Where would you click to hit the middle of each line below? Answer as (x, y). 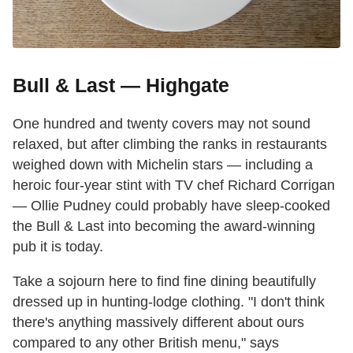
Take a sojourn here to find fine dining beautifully (164, 282)
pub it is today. (58, 247)
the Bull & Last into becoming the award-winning (164, 227)
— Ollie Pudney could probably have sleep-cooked (171, 206)
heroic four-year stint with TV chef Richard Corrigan (174, 186)
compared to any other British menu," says (146, 343)
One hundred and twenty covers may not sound (162, 124)
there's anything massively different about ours (158, 323)
